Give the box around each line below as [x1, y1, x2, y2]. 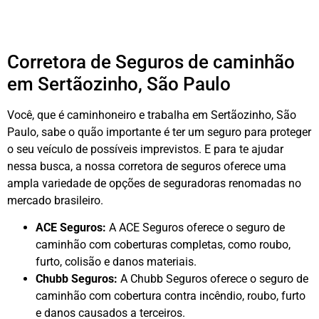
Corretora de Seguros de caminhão [7, 51, 295, 73]
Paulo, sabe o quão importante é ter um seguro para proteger [7, 125, 311, 139]
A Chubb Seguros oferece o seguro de [117, 272, 308, 286]
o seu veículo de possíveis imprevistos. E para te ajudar [7, 142, 283, 156]
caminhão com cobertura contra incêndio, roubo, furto [36, 289, 305, 303]
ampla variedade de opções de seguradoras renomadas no [7, 176, 301, 190]
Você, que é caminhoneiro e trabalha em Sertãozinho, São [7, 108, 296, 122]
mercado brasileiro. [7, 193, 103, 207]
